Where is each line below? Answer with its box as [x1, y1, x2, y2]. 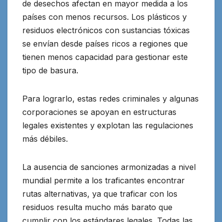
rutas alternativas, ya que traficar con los [22, 188, 177, 199]
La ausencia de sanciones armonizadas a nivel [22, 162, 196, 172]
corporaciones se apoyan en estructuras [22, 107, 176, 117]
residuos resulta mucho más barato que [22, 202, 172, 212]
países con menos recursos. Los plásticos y [22, 11, 187, 22]
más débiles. [22, 133, 68, 144]
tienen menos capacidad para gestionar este [22, 52, 188, 62]
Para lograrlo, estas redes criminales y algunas [22, 93, 199, 104]
